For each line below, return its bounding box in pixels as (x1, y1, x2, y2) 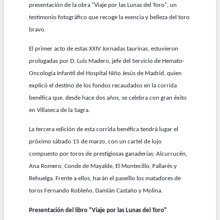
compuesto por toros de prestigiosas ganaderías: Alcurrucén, (29, 151, 188, 158)
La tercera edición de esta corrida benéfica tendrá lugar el (29, 126, 179, 133)
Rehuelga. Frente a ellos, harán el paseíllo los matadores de (29, 175, 181, 182)
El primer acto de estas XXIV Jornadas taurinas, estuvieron (29, 45, 179, 52)
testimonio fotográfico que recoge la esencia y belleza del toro (29, 14, 190, 21)
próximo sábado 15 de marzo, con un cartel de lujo (29, 138, 162, 145)
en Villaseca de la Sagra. (29, 107, 90, 113)
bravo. (29, 26, 46, 33)
